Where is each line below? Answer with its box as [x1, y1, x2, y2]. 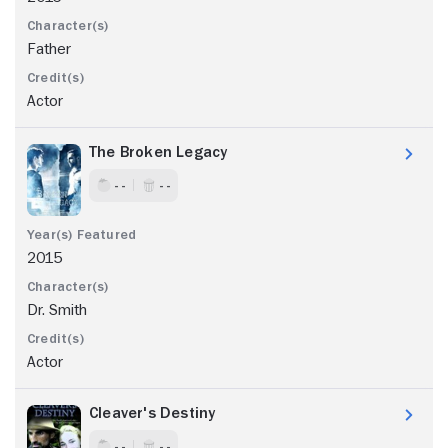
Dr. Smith [27, 301, 87, 318]
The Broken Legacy [89, 143, 228, 160]
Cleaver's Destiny [89, 404, 216, 421]
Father [27, 40, 71, 57]
